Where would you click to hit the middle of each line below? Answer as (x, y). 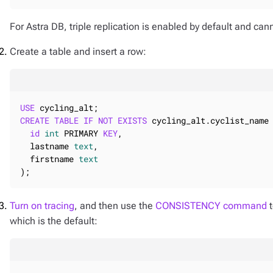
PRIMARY (81, 133)
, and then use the (115, 206)
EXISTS (132, 120)
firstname (49, 159)
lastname (47, 146)
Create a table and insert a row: (78, 51)
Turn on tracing (42, 206)
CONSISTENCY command (211, 206)
